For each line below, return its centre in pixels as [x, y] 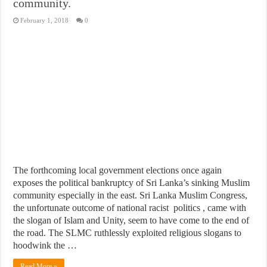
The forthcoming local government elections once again [118, 170]
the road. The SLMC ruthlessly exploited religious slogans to [128, 232]
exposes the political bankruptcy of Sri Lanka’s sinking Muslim [132, 182]
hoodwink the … [45, 245]
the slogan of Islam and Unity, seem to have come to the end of [131, 220]
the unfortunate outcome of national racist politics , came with [130, 207]
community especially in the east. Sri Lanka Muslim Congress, [131, 195]
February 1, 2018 [45, 20]
